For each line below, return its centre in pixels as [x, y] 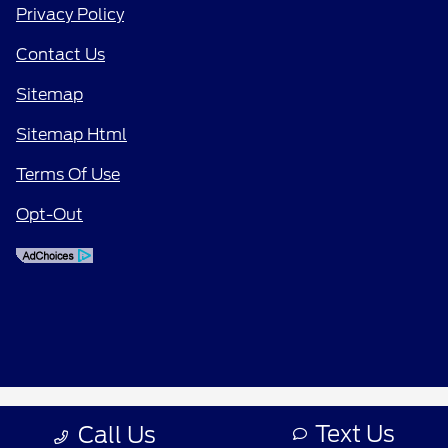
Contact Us [60, 54]
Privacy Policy [70, 14]
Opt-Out [49, 214]
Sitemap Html [71, 134]
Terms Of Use [68, 174]
